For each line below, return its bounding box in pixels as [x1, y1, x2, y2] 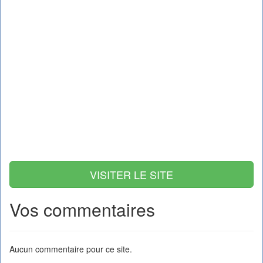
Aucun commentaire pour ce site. [9, 242, 132, 255]
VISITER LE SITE [90, 166, 173, 182]
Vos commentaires [9, 196, 155, 222]
